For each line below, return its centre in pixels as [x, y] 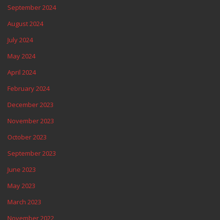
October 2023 [27, 137]
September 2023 [32, 153]
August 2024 [25, 23]
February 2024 [28, 88]
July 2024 [20, 40]
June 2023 [22, 169]
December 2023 [30, 104]
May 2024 [21, 56]
